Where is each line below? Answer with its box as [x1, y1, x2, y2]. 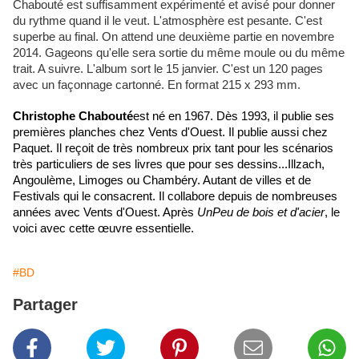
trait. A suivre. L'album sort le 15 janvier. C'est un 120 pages [13, 63, 323, 76]
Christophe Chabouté [13, 110, 133, 123]
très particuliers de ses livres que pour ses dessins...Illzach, [13, 158, 325, 171]
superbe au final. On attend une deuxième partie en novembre [13, 30, 334, 44]
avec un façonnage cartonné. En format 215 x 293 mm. [13, 79, 301, 92]
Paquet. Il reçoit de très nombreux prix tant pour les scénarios [13, 142, 333, 155]
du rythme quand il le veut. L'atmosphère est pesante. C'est [13, 14, 322, 28]
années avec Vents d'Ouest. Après [13, 206, 194, 220]
